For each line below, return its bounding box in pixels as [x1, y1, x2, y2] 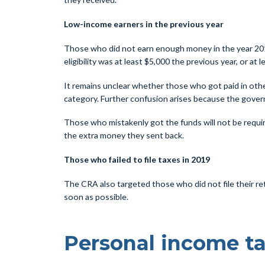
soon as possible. [63, 191, 128, 202]
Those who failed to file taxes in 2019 [63, 154, 210, 165]
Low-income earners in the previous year [63, 18, 224, 29]
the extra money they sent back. [63, 130, 184, 141]
